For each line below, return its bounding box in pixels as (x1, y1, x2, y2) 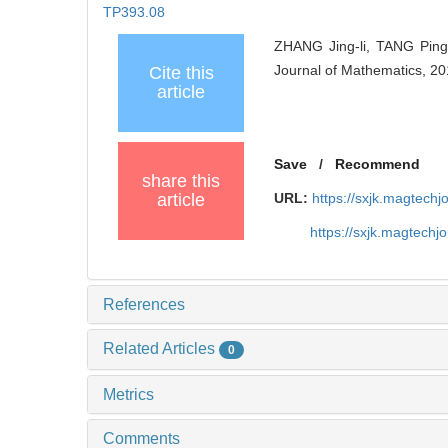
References (103, 296, 185, 314)
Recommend (334, 156, 420, 173)
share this (142, 171, 220, 192)
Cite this (148, 63, 214, 84)
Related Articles (103, 340, 219, 358)
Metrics (103, 385, 154, 403)
